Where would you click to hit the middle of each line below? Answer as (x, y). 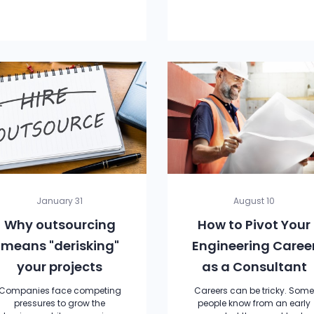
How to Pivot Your (254, 225)
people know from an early (254, 303)
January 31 (60, 201)
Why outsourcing (60, 225)
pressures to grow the (60, 303)
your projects (60, 267)
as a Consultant (254, 267)
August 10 (254, 201)
